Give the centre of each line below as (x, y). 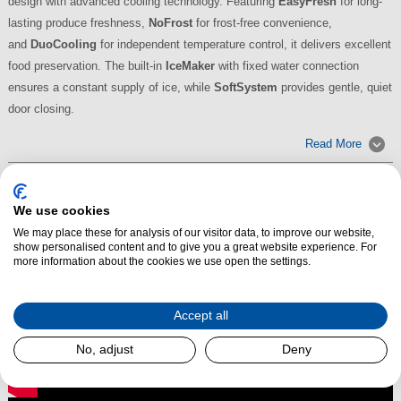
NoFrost (170, 23)
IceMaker (190, 66)
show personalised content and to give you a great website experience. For (195, 247)
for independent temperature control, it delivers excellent (243, 45)
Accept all (200, 315)
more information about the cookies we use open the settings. (162, 261)
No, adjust (105, 349)
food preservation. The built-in (86, 66)
